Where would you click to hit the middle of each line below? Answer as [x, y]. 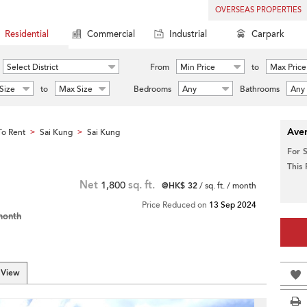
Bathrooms [260, 89]
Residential [27, 34]
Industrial [188, 34]
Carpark [268, 34]
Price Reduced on [175, 205]
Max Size [76, 89]
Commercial [111, 34]
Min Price [198, 67]
